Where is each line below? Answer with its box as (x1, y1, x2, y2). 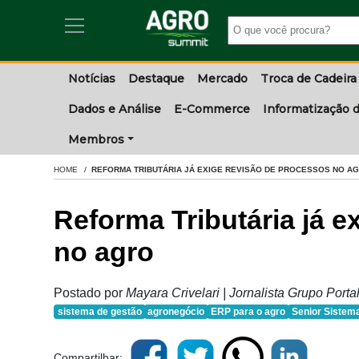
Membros (68, 132, 124, 147)
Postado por (54, 286, 126, 300)
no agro (54, 237, 154, 267)
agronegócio (147, 306, 205, 317)
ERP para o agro (210, 306, 285, 317)
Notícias (68, 71, 115, 86)
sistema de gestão (57, 306, 142, 317)
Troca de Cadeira (260, 71, 357, 86)
